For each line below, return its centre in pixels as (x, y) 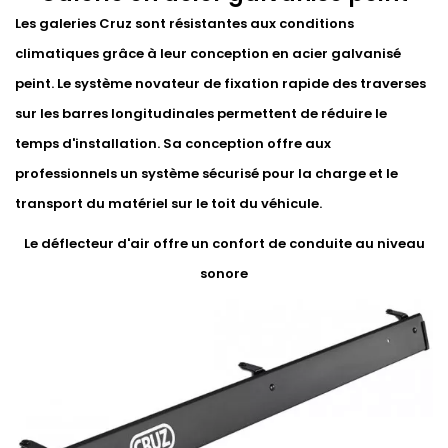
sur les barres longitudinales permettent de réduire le (201, 114)
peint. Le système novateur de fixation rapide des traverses (220, 84)
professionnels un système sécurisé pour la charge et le (206, 174)
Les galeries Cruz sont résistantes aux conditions (184, 24)
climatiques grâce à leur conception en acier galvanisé (208, 54)
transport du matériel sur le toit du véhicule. (168, 204)
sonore (224, 274)
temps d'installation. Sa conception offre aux (173, 144)
